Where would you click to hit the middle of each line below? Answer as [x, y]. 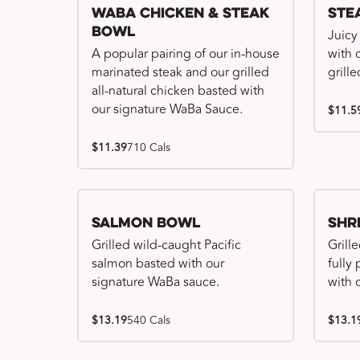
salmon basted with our [158, 264]
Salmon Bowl [146, 224]
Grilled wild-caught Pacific [166, 245]
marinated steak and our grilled [180, 72]
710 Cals [149, 147]
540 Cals [149, 320]
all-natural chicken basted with [178, 91]
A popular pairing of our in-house [186, 54]
